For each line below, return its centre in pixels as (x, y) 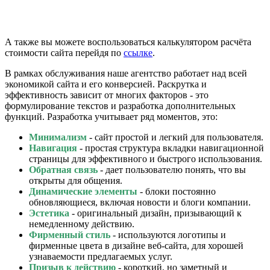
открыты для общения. (76, 181)
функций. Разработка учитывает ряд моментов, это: (111, 117)
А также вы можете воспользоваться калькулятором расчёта (128, 42)
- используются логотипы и (168, 235)
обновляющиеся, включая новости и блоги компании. (140, 202)
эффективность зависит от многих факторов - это (107, 95)
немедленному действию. (82, 224)
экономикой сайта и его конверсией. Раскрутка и (106, 84)
